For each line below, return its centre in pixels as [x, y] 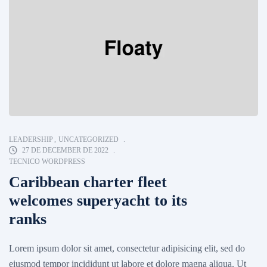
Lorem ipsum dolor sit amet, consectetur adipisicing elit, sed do [127, 248]
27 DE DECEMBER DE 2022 [65, 150]
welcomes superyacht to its [98, 201]
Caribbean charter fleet [88, 182]
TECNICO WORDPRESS [47, 162]
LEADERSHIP [31, 140]
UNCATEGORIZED [89, 140]
